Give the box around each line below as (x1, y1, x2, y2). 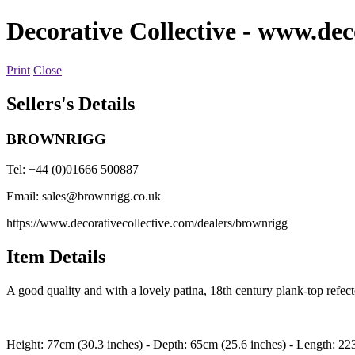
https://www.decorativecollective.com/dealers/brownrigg (6, 216, 288, 231)
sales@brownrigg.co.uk (42, 189, 161, 204)
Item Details (6, 246, 105, 268)
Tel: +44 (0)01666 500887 (6, 162, 139, 177)
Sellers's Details (6, 93, 135, 114)
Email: (6, 189, 42, 204)
